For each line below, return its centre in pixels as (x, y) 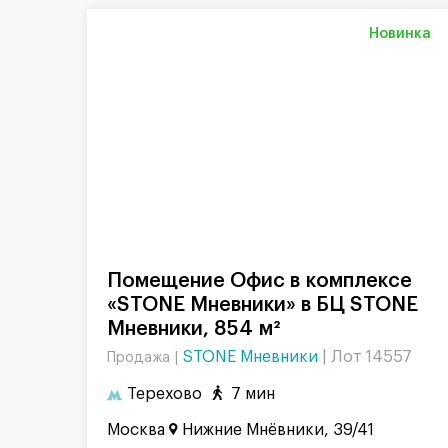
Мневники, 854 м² (193, 328)
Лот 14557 (371, 356)
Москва (136, 429)
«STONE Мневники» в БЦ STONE (262, 304)
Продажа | (144, 357)
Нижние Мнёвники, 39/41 (278, 429)
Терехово (164, 394)
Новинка (400, 33)
